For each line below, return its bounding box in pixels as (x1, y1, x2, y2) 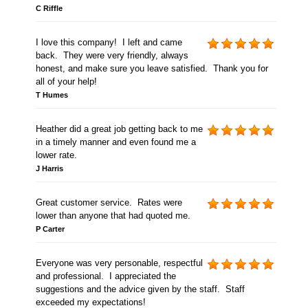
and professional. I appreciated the (35, 271, 176, 282)
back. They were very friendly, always (35, 50, 188, 61)
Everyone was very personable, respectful (35, 258, 203, 269)
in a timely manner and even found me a (35, 137, 196, 148)
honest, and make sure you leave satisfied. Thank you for (35, 63, 268, 74)
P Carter (35, 225, 65, 234)
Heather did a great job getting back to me (35, 124, 203, 135)
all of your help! (35, 76, 97, 87)
